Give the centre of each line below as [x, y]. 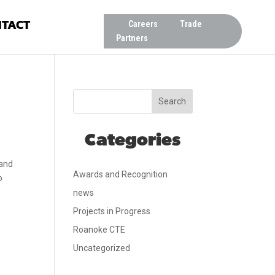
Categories [133, 141]
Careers [143, 24]
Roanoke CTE [99, 230]
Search [172, 101]
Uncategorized [102, 248]
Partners [132, 38]
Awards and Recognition [121, 174]
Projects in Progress [112, 211]
